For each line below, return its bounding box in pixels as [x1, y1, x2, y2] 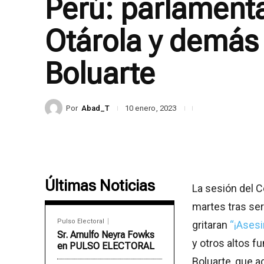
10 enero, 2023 [125, 104, 176, 113]
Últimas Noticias [45, 177, 155, 195]
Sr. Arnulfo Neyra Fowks [57, 229, 154, 241]
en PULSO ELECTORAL [57, 240, 154, 252]
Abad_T [81, 103, 110, 113]
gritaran [192, 219, 230, 232]
